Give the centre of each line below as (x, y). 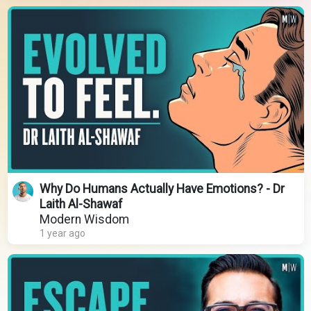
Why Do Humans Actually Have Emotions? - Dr (162, 189)
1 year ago (62, 234)
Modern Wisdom (84, 220)
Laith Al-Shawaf (81, 204)
